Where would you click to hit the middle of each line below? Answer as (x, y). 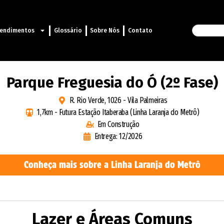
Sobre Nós (105, 31)
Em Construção (118, 124)
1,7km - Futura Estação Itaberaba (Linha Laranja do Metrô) (118, 112)
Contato (140, 31)
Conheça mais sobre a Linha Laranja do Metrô (112, 165)
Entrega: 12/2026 (118, 136)
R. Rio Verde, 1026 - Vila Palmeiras (118, 100)
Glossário (68, 31)
